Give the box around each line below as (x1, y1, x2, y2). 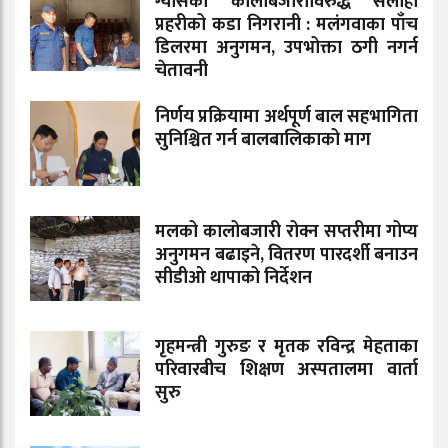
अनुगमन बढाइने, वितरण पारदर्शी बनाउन (155, 240, 418, 271)
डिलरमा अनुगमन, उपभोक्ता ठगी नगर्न (155, 33, 418, 64)
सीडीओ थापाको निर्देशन (155, 263, 312, 294)
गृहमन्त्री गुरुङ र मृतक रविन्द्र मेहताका (155, 332, 418, 363)
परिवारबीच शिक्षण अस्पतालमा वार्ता (155, 355, 418, 386)
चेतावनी (155, 56, 208, 87)
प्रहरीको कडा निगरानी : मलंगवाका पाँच (155, 10, 418, 41)
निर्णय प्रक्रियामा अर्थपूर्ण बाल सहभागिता (155, 102, 418, 133)
